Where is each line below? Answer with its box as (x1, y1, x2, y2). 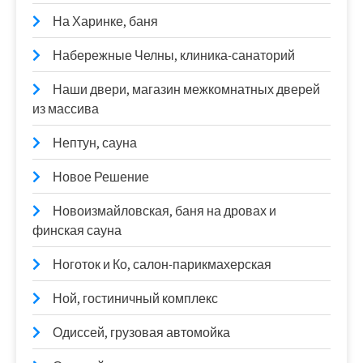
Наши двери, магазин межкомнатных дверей (53, 80, 320, 98)
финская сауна (32, 221, 122, 239)
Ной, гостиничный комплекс (53, 289, 218, 307)
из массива (32, 100, 99, 117)
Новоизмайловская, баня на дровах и (53, 202, 276, 220)
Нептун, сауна (53, 134, 137, 152)
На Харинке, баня (53, 12, 158, 30)
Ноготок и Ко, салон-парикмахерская (53, 255, 271, 273)
